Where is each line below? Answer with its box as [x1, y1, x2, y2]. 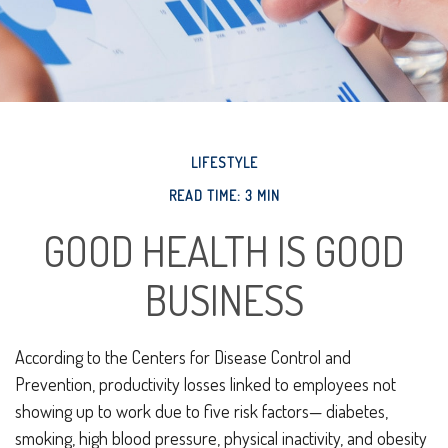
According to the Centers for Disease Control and [15, 346, 351, 368]
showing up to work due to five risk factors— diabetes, [15, 400, 388, 422]
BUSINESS [144, 273, 304, 326]
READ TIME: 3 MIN [168, 187, 280, 204]
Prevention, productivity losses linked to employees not [15, 373, 396, 395]
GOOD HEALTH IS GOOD [43, 224, 405, 277]
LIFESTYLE [190, 154, 258, 171]
